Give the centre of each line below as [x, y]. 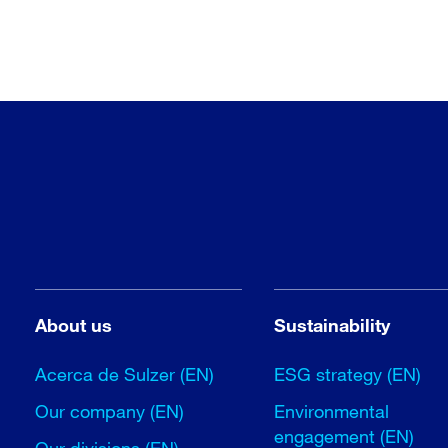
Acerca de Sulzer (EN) [125, 374]
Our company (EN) [110, 411]
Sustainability [332, 325]
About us [74, 325]
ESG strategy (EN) [348, 374]
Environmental [332, 411]
